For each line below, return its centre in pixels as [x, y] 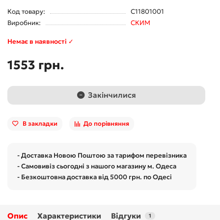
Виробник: [24, 23]
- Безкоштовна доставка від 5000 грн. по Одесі [95, 177]
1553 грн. [36, 65]
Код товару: [26, 11]
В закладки [40, 124]
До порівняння [106, 124]
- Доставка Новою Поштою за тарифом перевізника [102, 155]
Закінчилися [112, 95]
